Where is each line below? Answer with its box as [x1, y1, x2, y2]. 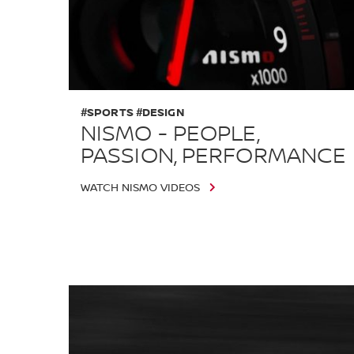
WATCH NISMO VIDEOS [81, 181, 200, 194]
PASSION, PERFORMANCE [81, 142, 347, 170]
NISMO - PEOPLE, [81, 120, 259, 148]
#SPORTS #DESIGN [81, 105, 184, 119]
